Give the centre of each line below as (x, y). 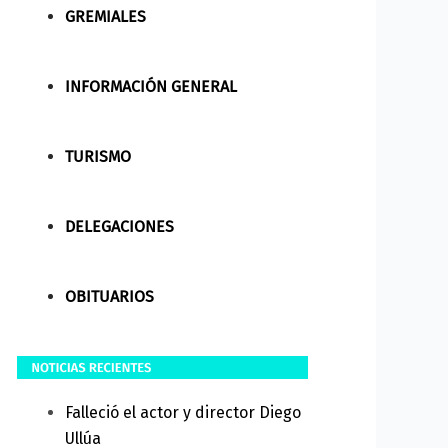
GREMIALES (105, 16)
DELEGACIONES (119, 226)
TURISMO (97, 156)
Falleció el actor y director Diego (182, 412)
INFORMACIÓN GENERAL (150, 86)
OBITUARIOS (109, 296)
